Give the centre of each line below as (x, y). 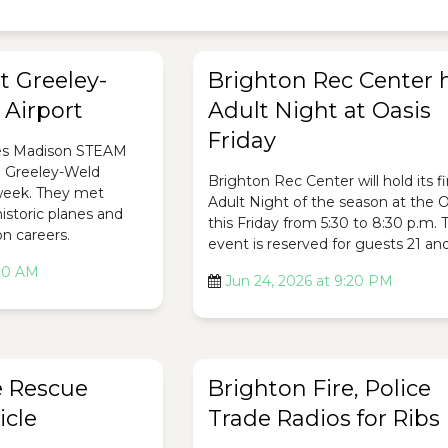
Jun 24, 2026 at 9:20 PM (309, 281)
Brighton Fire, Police (320, 388)
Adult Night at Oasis (320, 110)
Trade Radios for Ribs (324, 418)
